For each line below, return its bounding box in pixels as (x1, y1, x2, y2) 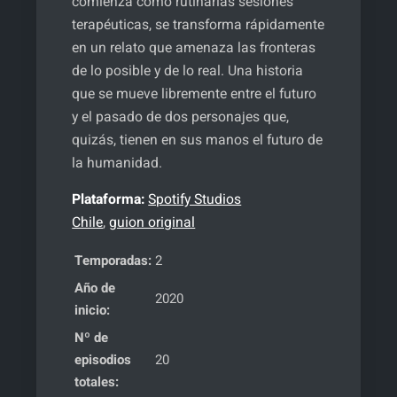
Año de (74, 278, 116, 298)
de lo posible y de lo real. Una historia (72, 60, 304, 82)
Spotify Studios (148, 189, 242, 210)
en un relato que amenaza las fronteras (72, 37, 316, 58)
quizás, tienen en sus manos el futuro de (72, 129, 323, 151)
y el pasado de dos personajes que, (72, 106, 290, 128)
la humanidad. (72, 152, 163, 174)
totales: (74, 372, 120, 392)
